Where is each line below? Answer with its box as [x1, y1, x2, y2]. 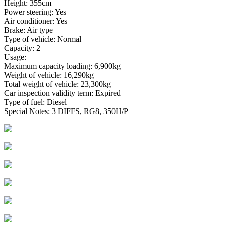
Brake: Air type [4, 25, 53, 34]
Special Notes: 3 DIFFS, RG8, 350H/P [4, 106, 128, 116]
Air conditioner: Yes [4, 16, 67, 25]
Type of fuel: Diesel [4, 97, 67, 106]
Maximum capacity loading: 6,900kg [4, 61, 121, 70]
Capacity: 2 [4, 43, 40, 52]
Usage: [4, 52, 26, 61]
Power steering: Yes [4, 7, 66, 16]
